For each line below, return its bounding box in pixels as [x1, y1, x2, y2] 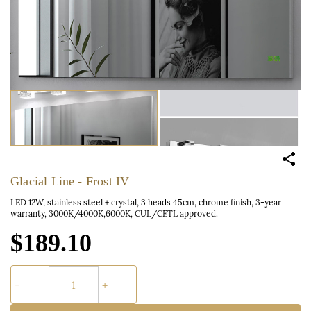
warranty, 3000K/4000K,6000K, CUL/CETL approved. [10, 208, 218, 219]
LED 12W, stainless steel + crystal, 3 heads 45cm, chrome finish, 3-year [10, 197, 281, 208]
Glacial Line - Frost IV [10, 174, 130, 188]
